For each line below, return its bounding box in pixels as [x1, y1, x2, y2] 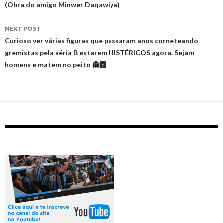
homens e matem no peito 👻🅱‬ [5, 60, 106, 69]
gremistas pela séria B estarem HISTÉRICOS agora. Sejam [5, 48, 194, 57]
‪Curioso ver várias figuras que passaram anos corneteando [5, 36, 198, 45]
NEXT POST [5, 25, 41, 33]
